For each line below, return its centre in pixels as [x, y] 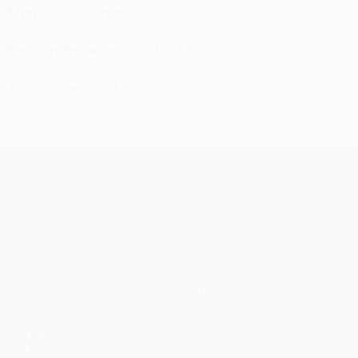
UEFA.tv [27, 262]
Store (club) [214, 302]
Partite [24, 248]
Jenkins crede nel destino [87, 88]
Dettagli [205, 289]
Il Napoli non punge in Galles [95, 12]
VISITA [26, 334]
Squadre [207, 248]
